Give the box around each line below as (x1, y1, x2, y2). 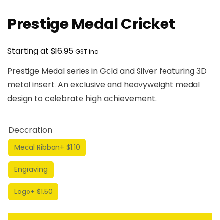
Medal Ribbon (14, 142, 60, 153)
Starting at (7, 45, 51, 57)
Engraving (14, 165, 48, 175)
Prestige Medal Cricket (7, 14, 175, 35)
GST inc (75, 47, 98, 56)
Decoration (8, 124, 52, 136)
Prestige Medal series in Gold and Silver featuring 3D (7, 65, 207, 77)
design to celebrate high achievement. (7, 93, 157, 105)
